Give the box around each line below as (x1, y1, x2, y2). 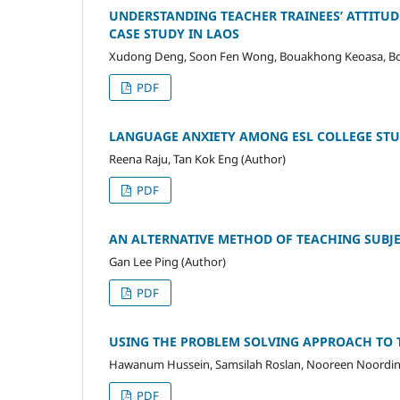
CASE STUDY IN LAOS (109, 24, 239, 42)
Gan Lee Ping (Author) (109, 253, 226, 270)
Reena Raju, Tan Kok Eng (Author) (109, 150, 286, 167)
